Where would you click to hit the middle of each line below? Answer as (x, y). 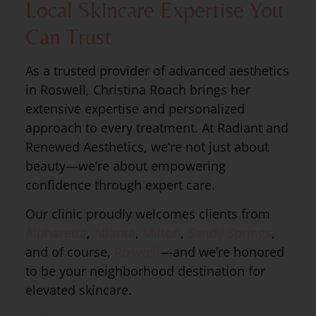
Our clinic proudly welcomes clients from (147, 213)
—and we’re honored (222, 251)
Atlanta (114, 232)
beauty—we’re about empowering (125, 165)
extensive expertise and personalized (135, 108)
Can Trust (68, 36)
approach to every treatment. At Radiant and (157, 127)
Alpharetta (56, 232)
